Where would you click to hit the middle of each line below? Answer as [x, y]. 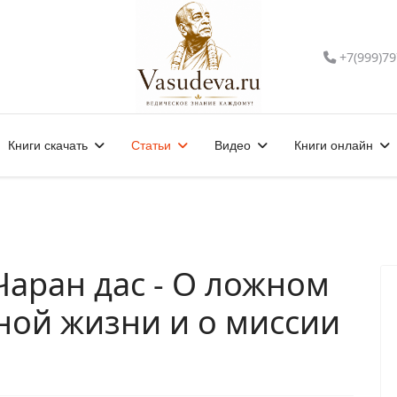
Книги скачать [47, 145]
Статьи [151, 145]
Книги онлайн [333, 145]
